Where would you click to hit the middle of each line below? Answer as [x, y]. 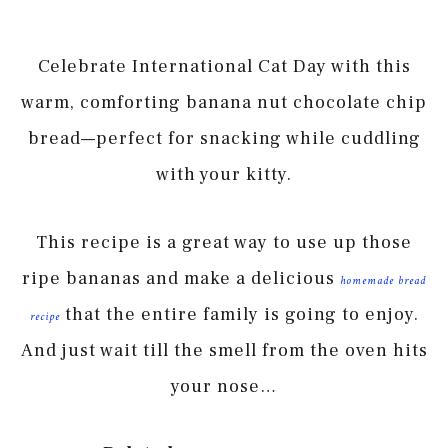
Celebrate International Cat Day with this [224, 67]
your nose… [224, 386]
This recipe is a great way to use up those [224, 242]
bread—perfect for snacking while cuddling [224, 139]
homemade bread [383, 280]
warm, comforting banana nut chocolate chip [224, 103]
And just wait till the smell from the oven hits [224, 350]
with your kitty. [224, 175]
